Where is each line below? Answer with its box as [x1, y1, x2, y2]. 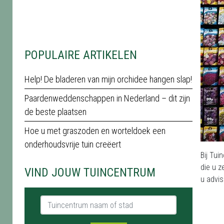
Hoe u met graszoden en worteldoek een [24, 125, 165, 136]
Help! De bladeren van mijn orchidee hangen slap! [24, 74, 192, 84]
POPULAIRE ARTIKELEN [24, 48, 137, 62]
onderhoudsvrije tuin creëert [24, 139, 121, 149]
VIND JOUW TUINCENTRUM [24, 165, 155, 179]
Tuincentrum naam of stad [40, 196, 125, 205]
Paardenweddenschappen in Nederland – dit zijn [24, 93, 190, 103]
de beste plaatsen [24, 106, 86, 117]
